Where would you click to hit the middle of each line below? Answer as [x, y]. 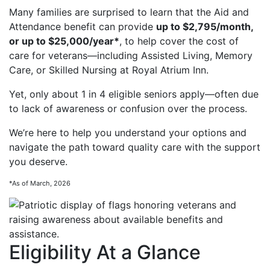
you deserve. [38, 162]
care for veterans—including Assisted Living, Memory [131, 55]
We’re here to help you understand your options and [128, 133]
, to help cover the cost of [179, 41]
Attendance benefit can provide [83, 27]
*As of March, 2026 [40, 183]
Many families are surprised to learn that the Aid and [129, 12]
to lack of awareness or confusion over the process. [128, 108]
